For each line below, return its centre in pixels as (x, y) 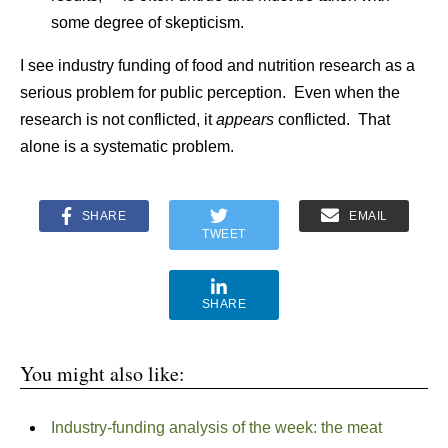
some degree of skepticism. (147, 22)
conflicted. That (332, 119)
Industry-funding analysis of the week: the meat (216, 427)
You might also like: (102, 373)
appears (245, 119)
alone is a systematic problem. (127, 146)
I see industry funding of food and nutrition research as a (217, 65)
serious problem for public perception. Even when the (210, 92)
